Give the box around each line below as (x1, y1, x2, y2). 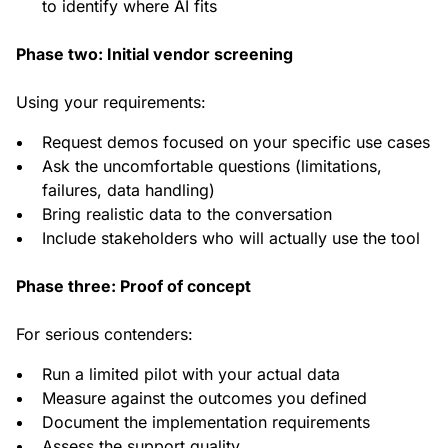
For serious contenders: (16, 324, 193, 345)
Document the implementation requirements (42, 412, 370, 433)
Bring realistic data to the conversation (42, 204, 332, 225)
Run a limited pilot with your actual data (42, 364, 340, 385)
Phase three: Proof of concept (16, 276, 251, 297)
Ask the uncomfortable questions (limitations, (42, 156, 382, 177)
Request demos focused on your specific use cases (42, 132, 430, 153)
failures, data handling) (42, 180, 215, 201)
